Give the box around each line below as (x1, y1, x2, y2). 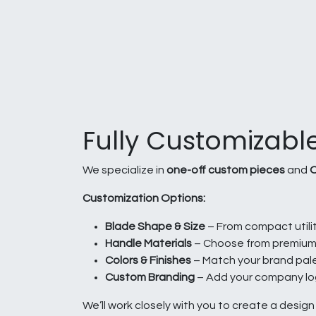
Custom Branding (105, 272, 195, 284)
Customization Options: (83, 193, 205, 205)
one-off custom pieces (166, 164, 285, 176)
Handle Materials (105, 238, 192, 250)
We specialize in (83, 164, 166, 176)
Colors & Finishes (105, 255, 191, 267)
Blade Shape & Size (105, 221, 205, 233)
